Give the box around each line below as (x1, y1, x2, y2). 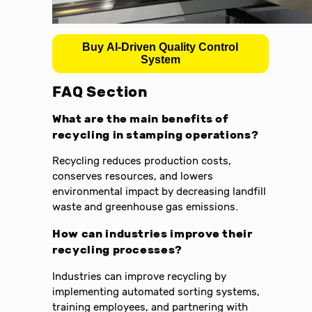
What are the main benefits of (52, 111, 228, 125)
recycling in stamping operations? (52, 127, 259, 141)
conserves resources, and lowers (52, 170, 214, 183)
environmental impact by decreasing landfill (52, 185, 267, 198)
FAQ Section (52, 83, 148, 100)
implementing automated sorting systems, (52, 285, 260, 298)
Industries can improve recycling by (52, 270, 227, 283)
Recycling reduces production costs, (52, 155, 232, 168)
